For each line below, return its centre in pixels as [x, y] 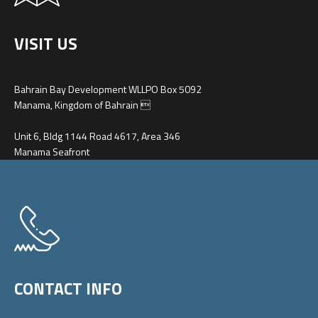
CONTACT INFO [68, 288]
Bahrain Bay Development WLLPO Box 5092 [108, 89]
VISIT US [46, 43]
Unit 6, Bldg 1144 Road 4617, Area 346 [97, 136]
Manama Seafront [52, 151]
